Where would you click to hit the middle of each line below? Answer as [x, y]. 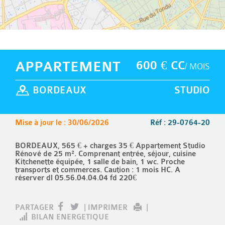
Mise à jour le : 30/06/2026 [62, 123]
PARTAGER [35, 208]
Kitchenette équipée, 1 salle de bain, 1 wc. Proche [100, 162]
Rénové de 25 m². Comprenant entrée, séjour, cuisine [105, 154]
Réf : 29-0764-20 [180, 123]
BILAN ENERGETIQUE [68, 217]
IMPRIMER [109, 208]
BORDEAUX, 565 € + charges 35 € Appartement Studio [110, 146]
